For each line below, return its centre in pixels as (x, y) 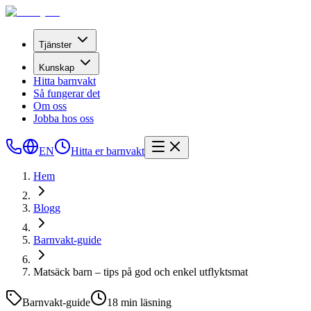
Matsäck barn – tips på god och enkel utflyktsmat (141, 272)
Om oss (50, 106)
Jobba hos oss (64, 118)
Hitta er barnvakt (108, 151)
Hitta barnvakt (65, 81)
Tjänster (55, 45)
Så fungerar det (67, 93)
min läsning (145, 302)
